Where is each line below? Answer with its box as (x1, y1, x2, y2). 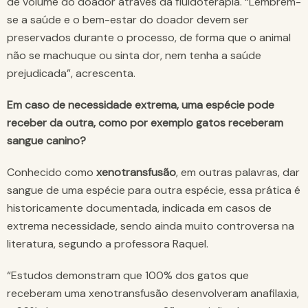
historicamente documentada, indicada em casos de (7, 201, 272, 216)
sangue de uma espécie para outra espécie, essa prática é (7, 183, 300, 198)
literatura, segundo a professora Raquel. (7, 236, 208, 252)
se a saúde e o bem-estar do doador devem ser (7, 12, 249, 27)
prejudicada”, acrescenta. (7, 66, 135, 81)
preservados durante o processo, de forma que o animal (7, 30, 291, 45)
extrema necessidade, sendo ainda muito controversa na (7, 219, 294, 234)
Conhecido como (7, 165, 93, 180)
